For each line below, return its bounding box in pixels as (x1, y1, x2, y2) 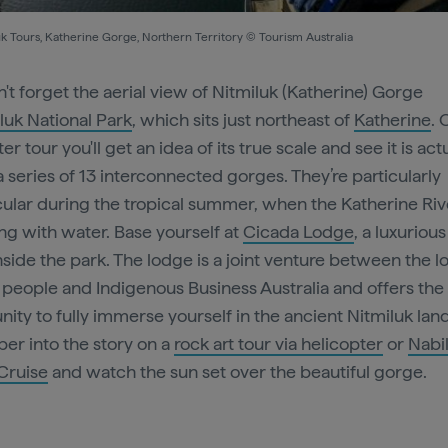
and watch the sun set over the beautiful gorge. (48, 360, 431, 382)
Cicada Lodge (243, 220, 354, 242)
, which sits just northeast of (132, 108, 354, 130)
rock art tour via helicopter (174, 332, 383, 354)
